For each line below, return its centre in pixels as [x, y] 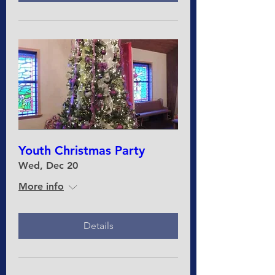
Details [98, 225]
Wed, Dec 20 [48, 165]
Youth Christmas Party [82, 150]
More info [41, 186]
